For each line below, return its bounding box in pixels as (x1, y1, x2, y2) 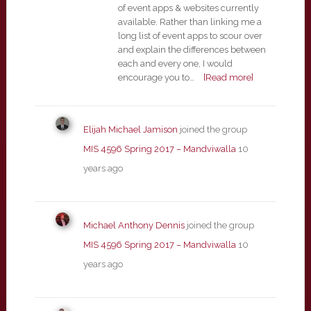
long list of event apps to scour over (117, 31, 262, 41)
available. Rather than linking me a (117, 17, 262, 27)
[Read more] (203, 72, 253, 83)
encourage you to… (117, 72, 194, 83)
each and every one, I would (117, 58, 233, 69)
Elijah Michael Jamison (83, 124, 178, 135)
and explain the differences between (117, 44, 266, 55)
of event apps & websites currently (117, 3, 259, 13)
